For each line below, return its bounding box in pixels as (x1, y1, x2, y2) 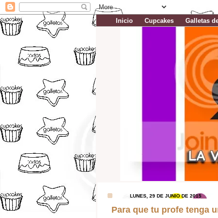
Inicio (116, 17, 133, 24)
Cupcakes (145, 17, 174, 24)
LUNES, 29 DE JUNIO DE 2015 (130, 193, 201, 199)
